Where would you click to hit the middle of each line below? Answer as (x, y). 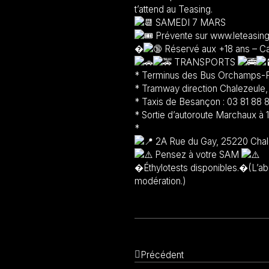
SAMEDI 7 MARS (189, 23)
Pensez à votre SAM (197, 155)
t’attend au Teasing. (174, 9)
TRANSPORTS (205, 62)
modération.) (160, 181)
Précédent (162, 255)
